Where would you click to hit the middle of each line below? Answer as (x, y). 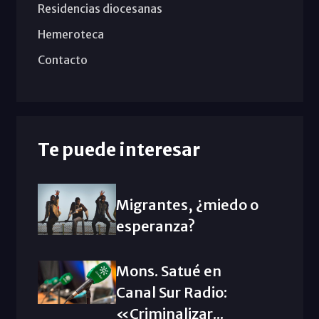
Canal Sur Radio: (171, 292)
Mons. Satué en (168, 271)
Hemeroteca (70, 34)
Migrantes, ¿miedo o (187, 204)
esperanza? (155, 226)
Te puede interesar (119, 149)
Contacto (62, 59)
